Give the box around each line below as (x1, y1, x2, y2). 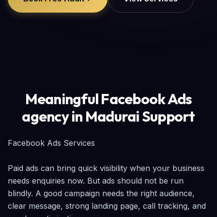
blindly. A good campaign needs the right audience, (8, 188, 195, 198)
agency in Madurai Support (22, 107, 195, 125)
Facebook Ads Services (8, 138, 95, 148)
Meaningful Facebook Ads (25, 90, 192, 108)
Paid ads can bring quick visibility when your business (8, 163, 204, 173)
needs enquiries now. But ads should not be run (8, 176, 184, 186)
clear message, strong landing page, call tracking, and (8, 201, 206, 211)
